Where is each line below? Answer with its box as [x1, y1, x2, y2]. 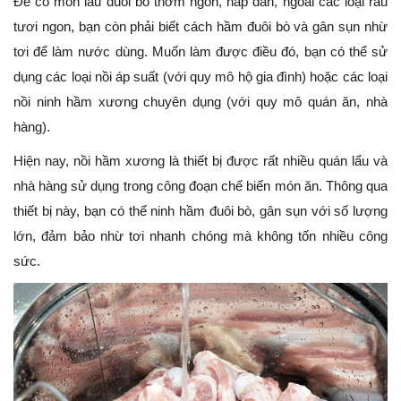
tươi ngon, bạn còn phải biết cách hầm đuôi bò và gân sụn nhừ [13, 19, 388, 35]
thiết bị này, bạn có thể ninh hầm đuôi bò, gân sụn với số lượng [13, 203, 388, 219]
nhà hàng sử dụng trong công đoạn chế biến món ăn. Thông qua [13, 178, 388, 194]
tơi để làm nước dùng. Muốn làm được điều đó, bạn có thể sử [13, 44, 388, 60]
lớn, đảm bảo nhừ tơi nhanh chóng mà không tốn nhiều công [13, 228, 388, 244]
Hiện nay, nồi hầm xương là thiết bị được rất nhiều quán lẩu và [13, 153, 388, 169]
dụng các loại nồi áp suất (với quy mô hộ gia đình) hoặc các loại [13, 69, 388, 85]
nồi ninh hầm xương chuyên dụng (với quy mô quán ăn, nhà [13, 94, 388, 110]
